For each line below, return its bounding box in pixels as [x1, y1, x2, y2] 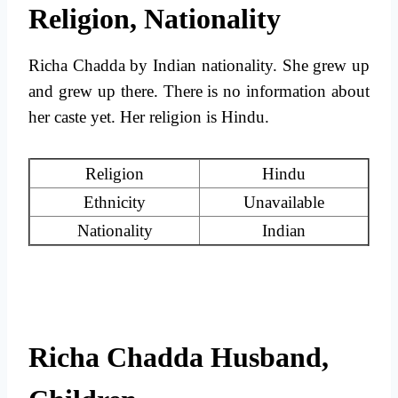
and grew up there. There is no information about [28, 82, 370, 101]
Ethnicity [84, 193, 146, 212]
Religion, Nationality [28, 3, 281, 36]
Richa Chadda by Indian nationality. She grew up [28, 56, 370, 76]
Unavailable [243, 193, 324, 212]
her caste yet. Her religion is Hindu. [28, 107, 269, 127]
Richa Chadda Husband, [28, 341, 329, 374]
